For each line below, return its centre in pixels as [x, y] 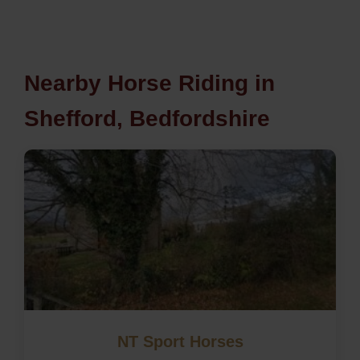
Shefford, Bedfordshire [147, 118]
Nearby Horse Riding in [149, 83]
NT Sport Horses [180, 341]
